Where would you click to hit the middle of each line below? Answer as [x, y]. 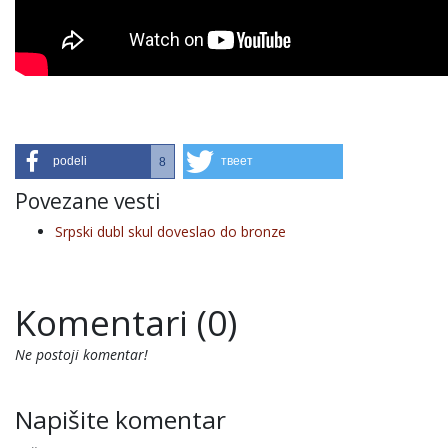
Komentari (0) [126, 323]
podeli [70, 161]
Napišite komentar [120, 420]
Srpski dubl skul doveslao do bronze [170, 232]
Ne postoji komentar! [81, 355]
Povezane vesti [88, 201]
